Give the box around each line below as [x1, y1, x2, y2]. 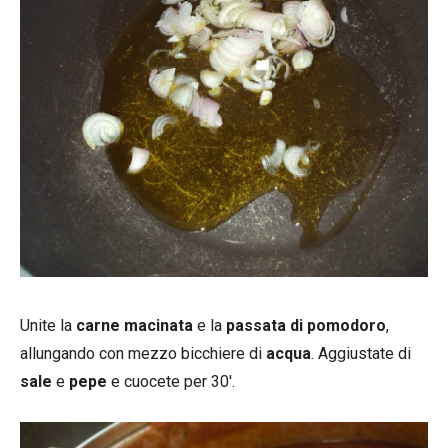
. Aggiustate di [311, 344, 411, 364]
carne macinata [72, 316, 193, 336]
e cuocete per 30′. [107, 372, 235, 392]
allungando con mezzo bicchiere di [20, 344, 266, 364]
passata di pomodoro [222, 316, 386, 336]
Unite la [20, 316, 72, 336]
